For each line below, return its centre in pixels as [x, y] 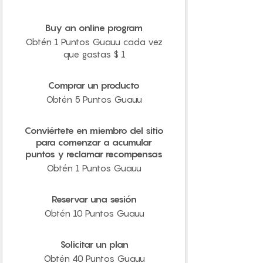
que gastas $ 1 [94, 54]
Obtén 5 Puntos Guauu [94, 100]
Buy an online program [94, 28]
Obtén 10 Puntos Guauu [94, 213]
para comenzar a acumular [94, 142]
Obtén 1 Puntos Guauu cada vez [94, 42]
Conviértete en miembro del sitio [94, 131]
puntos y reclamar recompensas [94, 154]
